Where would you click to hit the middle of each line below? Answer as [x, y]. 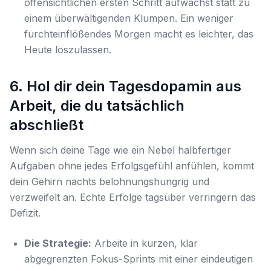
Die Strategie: [58, 243]
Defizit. [25, 213]
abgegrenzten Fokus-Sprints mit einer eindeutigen [139, 259]
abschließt [47, 125]
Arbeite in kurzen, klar [145, 243]
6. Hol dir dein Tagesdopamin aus [126, 86]
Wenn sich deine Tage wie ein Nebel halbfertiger [120, 150]
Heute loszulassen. [68, 50]
